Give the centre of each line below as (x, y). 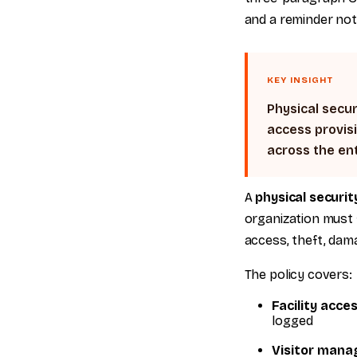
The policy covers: (298, 275)
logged (292, 321)
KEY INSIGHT (300, 80)
